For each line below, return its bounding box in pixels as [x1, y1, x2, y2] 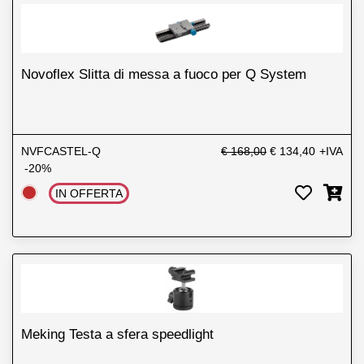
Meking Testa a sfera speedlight [21, 327, 214, 343]
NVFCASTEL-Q [21, 145, 101, 158]
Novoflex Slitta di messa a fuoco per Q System [21, 67, 306, 83]
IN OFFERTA [55, 187, 123, 201]
